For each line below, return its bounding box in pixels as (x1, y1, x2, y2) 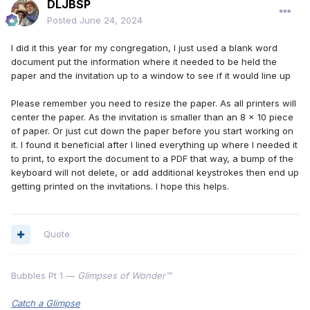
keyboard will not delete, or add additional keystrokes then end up (11, 167, 299, 179)
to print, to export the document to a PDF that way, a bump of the (11, 153, 293, 165)
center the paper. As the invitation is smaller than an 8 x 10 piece (11, 111, 293, 123)
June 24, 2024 (80, 15, 143, 26)
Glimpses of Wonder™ (77, 270, 171, 282)
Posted (47, 15, 80, 26)
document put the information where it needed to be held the (11, 56, 277, 68)
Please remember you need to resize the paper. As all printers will (11, 98, 296, 109)
